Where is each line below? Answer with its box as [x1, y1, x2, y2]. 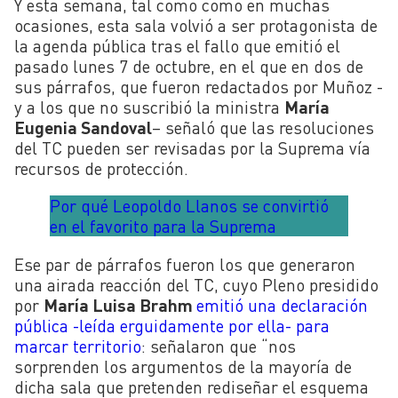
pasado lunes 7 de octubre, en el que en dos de [14, 56, 363, 77]
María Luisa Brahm [44, 294, 196, 315]
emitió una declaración [196, 294, 368, 315]
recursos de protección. [14, 158, 188, 179]
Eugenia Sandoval [14, 117, 152, 139]
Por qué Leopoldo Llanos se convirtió [50, 195, 329, 217]
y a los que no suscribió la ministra [14, 97, 284, 118]
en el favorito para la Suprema [50, 216, 276, 237]
